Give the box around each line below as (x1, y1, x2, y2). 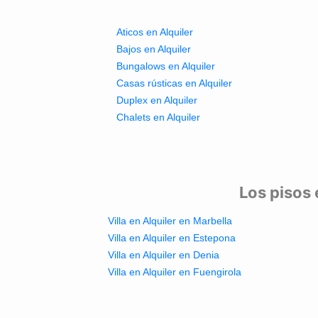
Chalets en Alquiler (116, 111, 201, 123)
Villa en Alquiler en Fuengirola (107, 266, 241, 278)
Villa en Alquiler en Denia (107, 249, 219, 261)
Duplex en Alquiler (116, 94, 198, 106)
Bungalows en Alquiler (116, 60, 216, 72)
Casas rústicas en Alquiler (116, 77, 233, 89)
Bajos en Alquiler (116, 43, 192, 55)
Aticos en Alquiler (116, 26, 194, 38)
